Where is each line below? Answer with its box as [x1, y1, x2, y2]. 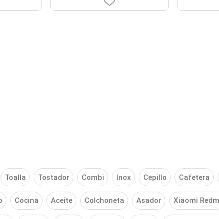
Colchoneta [84, 196, 124, 205]
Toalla [4, 173, 26, 182]
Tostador [38, 173, 69, 182]
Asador [136, 196, 161, 205]
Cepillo [143, 173, 167, 182]
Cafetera [178, 173, 210, 182]
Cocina [14, 196, 39, 205]
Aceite [50, 196, 72, 205]
